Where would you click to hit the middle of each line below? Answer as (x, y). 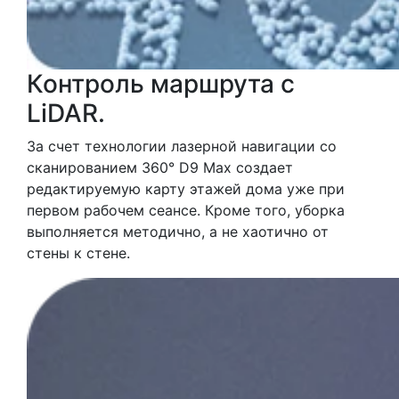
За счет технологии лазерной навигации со (182, 147)
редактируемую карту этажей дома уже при (186, 189)
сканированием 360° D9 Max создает (160, 168)
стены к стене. (78, 253)
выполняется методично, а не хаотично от (178, 232)
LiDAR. (66, 114)
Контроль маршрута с (161, 84)
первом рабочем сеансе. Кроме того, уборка (186, 211)
